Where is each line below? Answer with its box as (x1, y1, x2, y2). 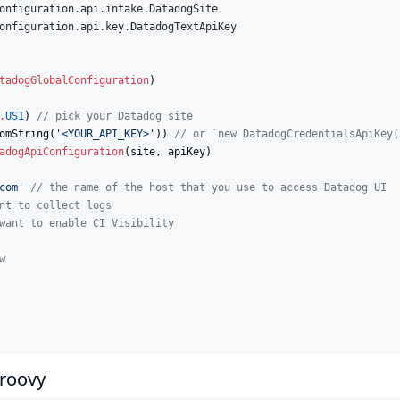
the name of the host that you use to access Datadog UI (43, 180, 387, 194)
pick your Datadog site (49, 109, 193, 122)
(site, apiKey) (124, 145, 212, 158)
